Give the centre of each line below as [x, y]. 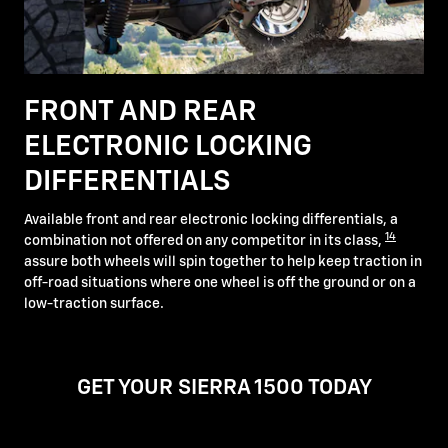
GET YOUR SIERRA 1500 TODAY [224, 389]
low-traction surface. [94, 304]
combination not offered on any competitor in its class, [204, 241]
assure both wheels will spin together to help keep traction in [223, 262]
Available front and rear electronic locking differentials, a [211, 220]
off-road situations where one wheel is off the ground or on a [220, 283]
